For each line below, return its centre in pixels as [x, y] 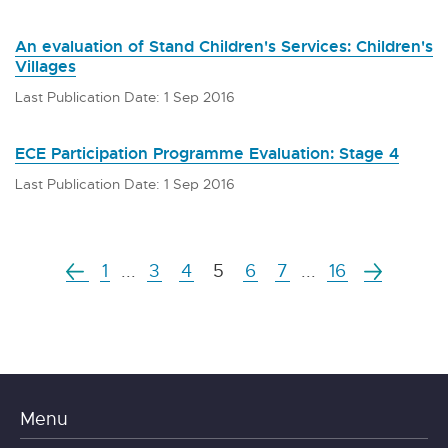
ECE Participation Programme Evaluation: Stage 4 [207, 152]
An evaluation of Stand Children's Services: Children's [224, 45]
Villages [45, 65]
